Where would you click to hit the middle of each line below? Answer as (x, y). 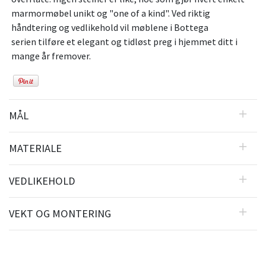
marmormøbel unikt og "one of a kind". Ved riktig (111, 13)
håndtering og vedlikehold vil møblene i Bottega (110, 28)
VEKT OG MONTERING (60, 213)
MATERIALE (35, 148)
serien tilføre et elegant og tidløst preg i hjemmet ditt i (124, 42)
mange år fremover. (51, 56)
